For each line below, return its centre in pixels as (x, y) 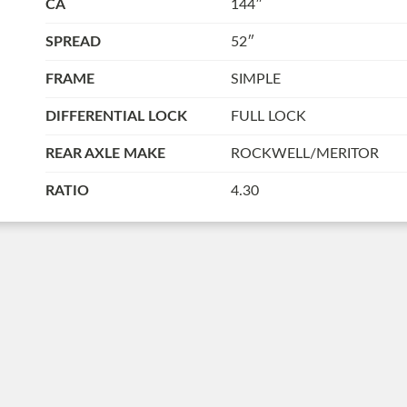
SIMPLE (255, 79)
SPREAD (73, 42)
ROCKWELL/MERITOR (304, 154)
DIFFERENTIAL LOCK (116, 117)
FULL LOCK (268, 117)
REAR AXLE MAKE (105, 154)
